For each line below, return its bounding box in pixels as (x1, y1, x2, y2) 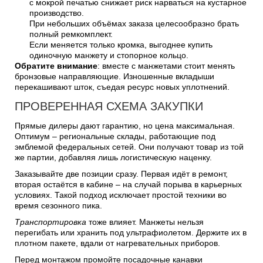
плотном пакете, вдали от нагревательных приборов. (15, 238, 220, 248)
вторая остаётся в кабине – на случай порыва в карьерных (15, 179, 242, 189)
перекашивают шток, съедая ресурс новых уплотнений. (15, 82, 230, 92)
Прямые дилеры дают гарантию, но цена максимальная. (15, 120, 235, 130)
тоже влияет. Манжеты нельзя (86, 217, 204, 227)
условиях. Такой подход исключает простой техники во (15, 190, 227, 200)
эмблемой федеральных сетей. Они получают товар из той (15, 141, 244, 151)
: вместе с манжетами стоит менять (97, 60, 235, 70)
